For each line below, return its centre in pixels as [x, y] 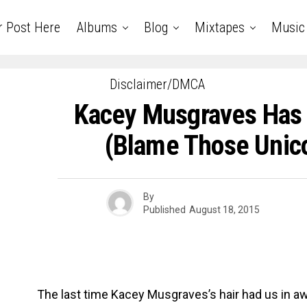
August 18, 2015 [224, 209]
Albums [97, 27]
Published [164, 209]
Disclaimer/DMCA [157, 84]
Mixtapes [219, 27]
